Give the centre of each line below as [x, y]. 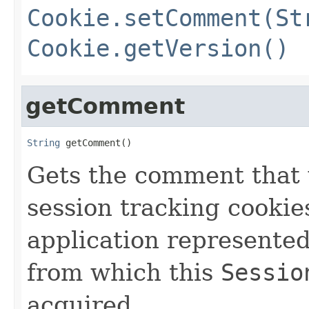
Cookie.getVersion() [158, 48]
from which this [124, 272]
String [43, 142]
